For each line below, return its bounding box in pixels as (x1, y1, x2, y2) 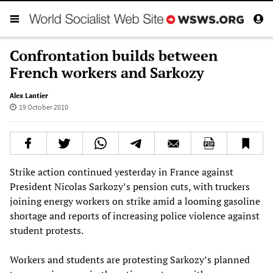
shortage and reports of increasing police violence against (10, 208, 260, 222)
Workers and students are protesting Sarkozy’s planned (10, 252, 250, 266)
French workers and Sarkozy (10, 62, 204, 82)
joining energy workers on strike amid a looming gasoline (10, 194, 260, 208)
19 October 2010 (18, 102, 68, 112)
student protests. (10, 223, 83, 237)
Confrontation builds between (10, 45, 218, 65)
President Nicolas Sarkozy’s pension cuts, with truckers (10, 179, 250, 193)
